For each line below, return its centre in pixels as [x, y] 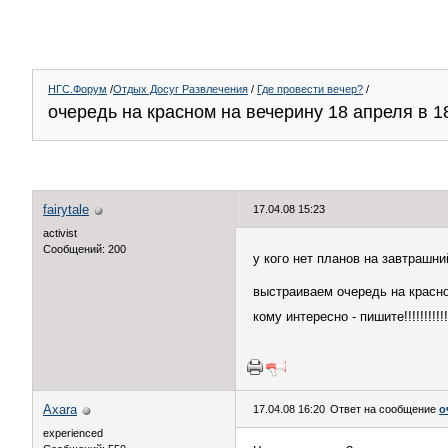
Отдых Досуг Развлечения [180, 89]
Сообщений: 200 [84, 249]
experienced [73, 433]
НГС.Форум [77, 89]
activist [60, 233]
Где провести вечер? [310, 89]
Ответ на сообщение [384, 409]
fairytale [66, 209]
